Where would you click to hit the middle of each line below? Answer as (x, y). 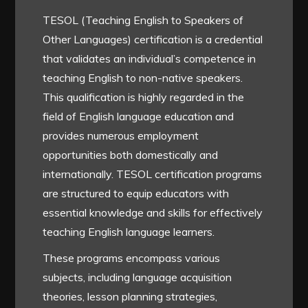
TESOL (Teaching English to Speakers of (143, 20)
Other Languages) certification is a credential (153, 40)
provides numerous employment (121, 136)
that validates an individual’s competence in (150, 59)
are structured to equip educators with (136, 194)
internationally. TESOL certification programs (153, 174)
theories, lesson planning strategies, (130, 297)
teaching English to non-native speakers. (143, 78)
